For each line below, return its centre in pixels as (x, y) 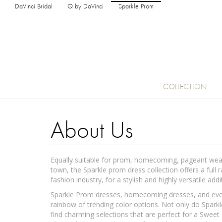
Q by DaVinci (85, 7)
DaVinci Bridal (34, 7)
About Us (92, 132)
